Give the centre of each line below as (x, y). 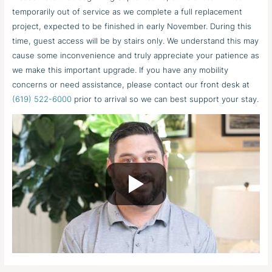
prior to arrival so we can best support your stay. (165, 99)
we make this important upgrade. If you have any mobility (121, 70)
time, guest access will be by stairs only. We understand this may (136, 41)
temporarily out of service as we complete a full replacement (127, 12)
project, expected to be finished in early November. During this (132, 26)
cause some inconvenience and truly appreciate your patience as (136, 55)
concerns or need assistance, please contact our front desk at (131, 84)
